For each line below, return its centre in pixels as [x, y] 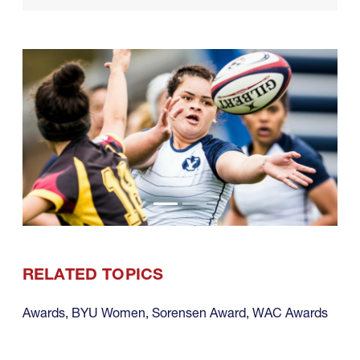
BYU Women [108, 313]
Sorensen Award [199, 313]
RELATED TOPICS [93, 274]
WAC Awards [290, 313]
